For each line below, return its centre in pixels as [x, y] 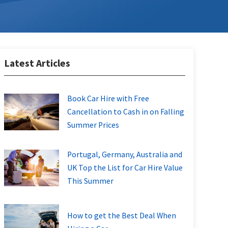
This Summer [90, 181]
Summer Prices [93, 125]
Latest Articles [37, 63]
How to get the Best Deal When [121, 215]
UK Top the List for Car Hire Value [125, 167]
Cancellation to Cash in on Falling [125, 111]
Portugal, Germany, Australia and [124, 154]
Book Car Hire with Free [108, 98]
